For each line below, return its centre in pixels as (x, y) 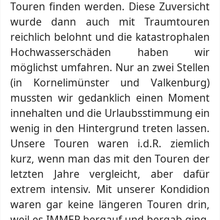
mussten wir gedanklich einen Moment (110, 98)
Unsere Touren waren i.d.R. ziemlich (110, 143)
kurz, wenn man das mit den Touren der (110, 159)
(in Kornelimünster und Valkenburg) (110, 82)
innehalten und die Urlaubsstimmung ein (110, 113)
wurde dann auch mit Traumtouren (110, 22)
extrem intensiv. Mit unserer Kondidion (110, 189)
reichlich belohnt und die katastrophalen (110, 37)
